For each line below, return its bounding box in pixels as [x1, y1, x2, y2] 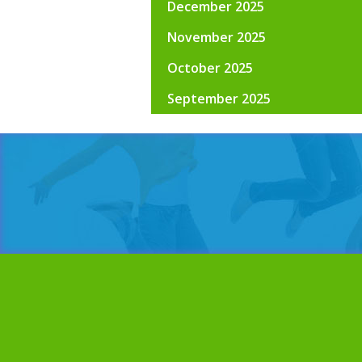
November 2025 [167, 28, 266, 46]
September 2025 [167, 90, 271, 107]
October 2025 [167, 59, 253, 77]
